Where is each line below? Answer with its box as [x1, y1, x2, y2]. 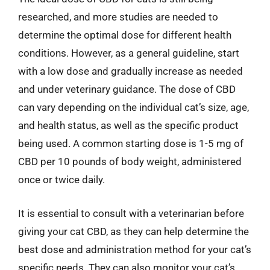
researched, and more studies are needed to [18, 11, 218, 23]
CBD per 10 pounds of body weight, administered [18, 155, 242, 168]
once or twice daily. [18, 174, 105, 186]
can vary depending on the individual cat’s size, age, [18, 101, 249, 113]
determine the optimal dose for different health [18, 29, 231, 41]
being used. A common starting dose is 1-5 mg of [18, 137, 243, 149]
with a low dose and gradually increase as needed [18, 65, 243, 77]
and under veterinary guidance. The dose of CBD [18, 83, 236, 95]
